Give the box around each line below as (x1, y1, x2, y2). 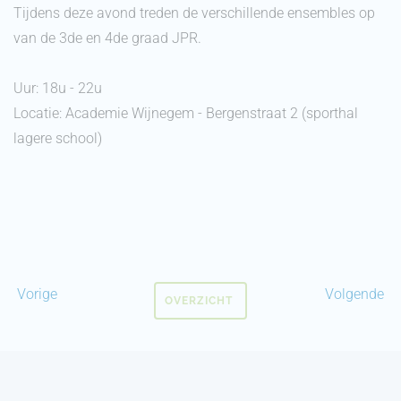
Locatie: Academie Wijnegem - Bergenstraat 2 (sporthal (13, 105, 358, 123)
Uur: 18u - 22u (13, 80, 102, 98)
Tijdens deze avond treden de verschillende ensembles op (13, 4, 375, 22)
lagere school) (13, 130, 102, 148)
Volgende (325, 286, 388, 303)
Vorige (13, 286, 57, 303)
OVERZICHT (165, 294, 236, 308)
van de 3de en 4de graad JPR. (13, 30, 201, 47)
